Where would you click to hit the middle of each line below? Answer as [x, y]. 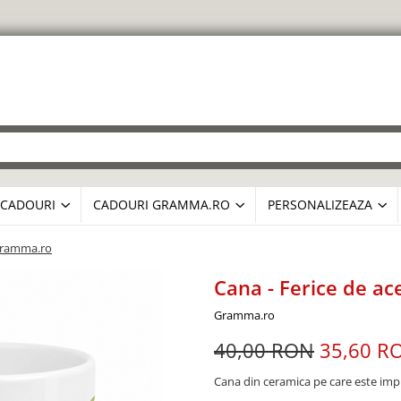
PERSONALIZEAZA [320, 205]
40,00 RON [264, 350]
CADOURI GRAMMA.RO [162, 205]
